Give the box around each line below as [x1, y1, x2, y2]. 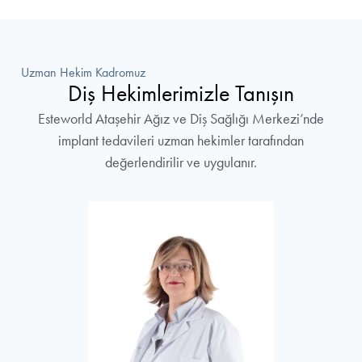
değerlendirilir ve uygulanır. [105, 153, 257, 171]
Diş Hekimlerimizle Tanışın [68, 79, 294, 107]
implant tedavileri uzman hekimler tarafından [58, 131, 304, 149]
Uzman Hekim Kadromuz [21, 64, 145, 80]
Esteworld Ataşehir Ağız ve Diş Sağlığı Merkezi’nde [38, 109, 324, 128]
